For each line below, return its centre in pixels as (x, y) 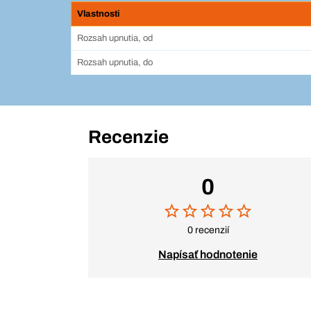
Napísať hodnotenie (208, 255)
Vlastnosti (98, 14)
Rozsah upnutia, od (115, 39)
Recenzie (128, 137)
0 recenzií (208, 230)
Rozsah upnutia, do (115, 63)
